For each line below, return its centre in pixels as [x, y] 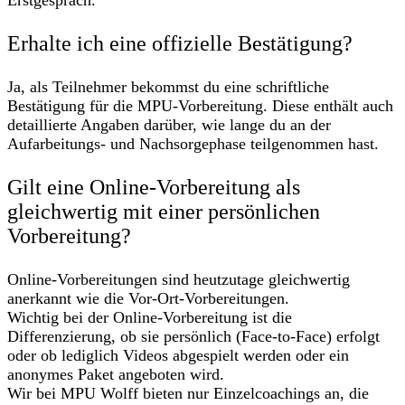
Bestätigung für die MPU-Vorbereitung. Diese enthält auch [200, 106]
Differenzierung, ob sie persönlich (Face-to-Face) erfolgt [193, 337]
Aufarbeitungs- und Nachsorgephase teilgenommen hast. [193, 144]
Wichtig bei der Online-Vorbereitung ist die [150, 318]
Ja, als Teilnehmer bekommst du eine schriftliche [168, 87]
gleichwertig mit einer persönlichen [164, 212]
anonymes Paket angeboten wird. [116, 375]
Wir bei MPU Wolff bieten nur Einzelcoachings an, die [188, 394]
